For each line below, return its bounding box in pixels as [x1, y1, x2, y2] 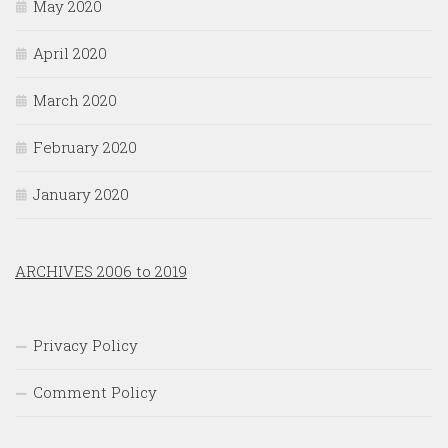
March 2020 [33, 90, 117, 111]
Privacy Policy [33, 335, 138, 356]
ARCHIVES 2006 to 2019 [15, 261, 187, 282]
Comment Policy [33, 382, 157, 403]
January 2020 [33, 184, 129, 205]
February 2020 [33, 137, 137, 158]
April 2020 [33, 43, 107, 64]
